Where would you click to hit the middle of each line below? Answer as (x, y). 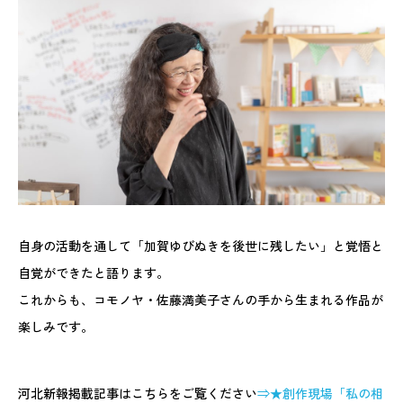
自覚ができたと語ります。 (94, 272)
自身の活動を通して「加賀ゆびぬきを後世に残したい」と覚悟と (201, 245)
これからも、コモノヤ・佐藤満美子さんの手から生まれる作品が (201, 299)
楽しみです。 (56, 326)
